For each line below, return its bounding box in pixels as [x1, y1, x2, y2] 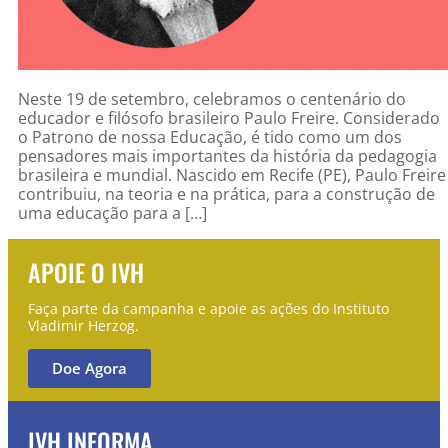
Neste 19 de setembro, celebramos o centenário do [18, 87, 406, 110]
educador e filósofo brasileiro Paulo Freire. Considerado [18, 106, 440, 129]
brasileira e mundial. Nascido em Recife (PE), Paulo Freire [18, 163, 446, 186]
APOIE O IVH [28, 253, 144, 290]
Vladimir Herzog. [28, 315, 139, 335]
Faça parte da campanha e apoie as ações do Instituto [28, 298, 389, 318]
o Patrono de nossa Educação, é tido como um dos [18, 125, 402, 148]
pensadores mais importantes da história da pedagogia [18, 144, 437, 167]
